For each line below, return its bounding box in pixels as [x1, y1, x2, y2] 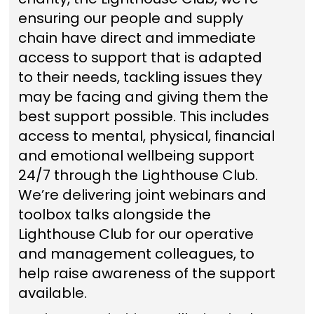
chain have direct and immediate [18, 28, 256, 48]
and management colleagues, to [18, 244, 254, 264]
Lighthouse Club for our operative [18, 224, 254, 244]
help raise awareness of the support [18, 264, 275, 283]
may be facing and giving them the [18, 87, 268, 107]
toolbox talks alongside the [18, 205, 211, 224]
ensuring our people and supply [18, 8, 243, 28]
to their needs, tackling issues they [18, 67, 262, 87]
